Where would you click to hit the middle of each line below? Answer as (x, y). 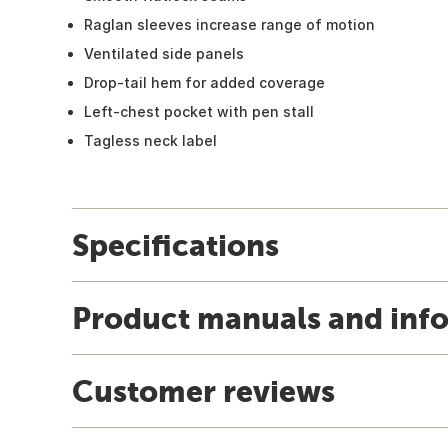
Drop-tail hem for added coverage (204, 82)
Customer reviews (203, 390)
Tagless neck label (150, 140)
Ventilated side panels (164, 53)
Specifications (175, 244)
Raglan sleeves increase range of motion (229, 24)
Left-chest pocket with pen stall (199, 111)
